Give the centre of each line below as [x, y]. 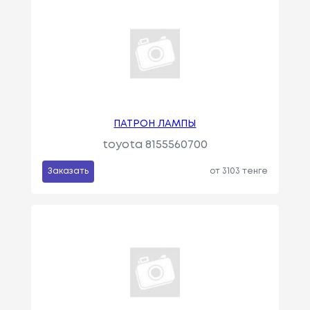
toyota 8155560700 [155, 145]
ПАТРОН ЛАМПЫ [155, 124]
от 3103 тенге [239, 172]
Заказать [68, 172]
